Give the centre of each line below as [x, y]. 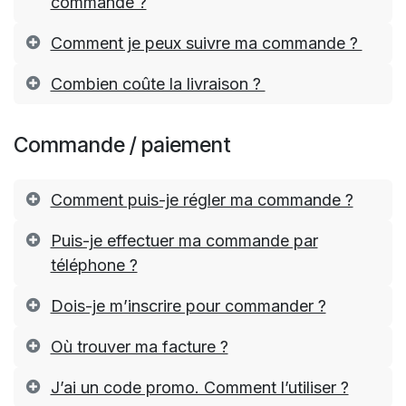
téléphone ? [94, 266]
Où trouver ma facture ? [139, 347]
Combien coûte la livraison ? [158, 84]
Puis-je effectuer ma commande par [184, 241]
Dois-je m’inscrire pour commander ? [188, 306]
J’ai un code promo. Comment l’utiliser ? [199, 388]
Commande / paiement [125, 145]
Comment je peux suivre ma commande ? [206, 43]
